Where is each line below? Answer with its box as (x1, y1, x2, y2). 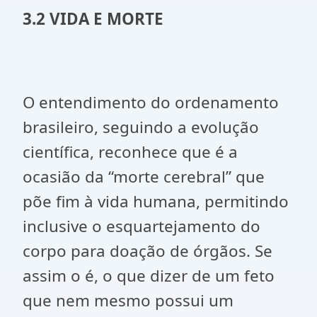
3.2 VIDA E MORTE (23, 8, 163, 30)
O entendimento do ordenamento (23, 91, 279, 113)
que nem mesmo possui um (23, 289, 234, 311)
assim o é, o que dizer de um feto (23, 265, 275, 287)
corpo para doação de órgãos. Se (23, 240, 272, 262)
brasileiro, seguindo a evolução (23, 116, 259, 138)
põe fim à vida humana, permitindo (23, 190, 289, 212)
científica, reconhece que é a (23, 141, 238, 163)
